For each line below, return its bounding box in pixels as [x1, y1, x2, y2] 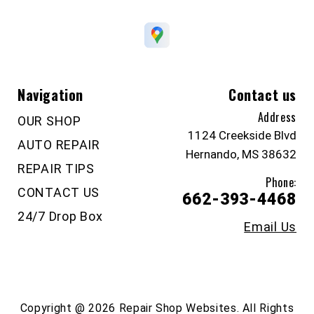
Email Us [244, 219, 296, 234]
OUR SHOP [18, 113, 81, 128]
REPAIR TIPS [18, 161, 95, 176]
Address [257, 108, 296, 125]
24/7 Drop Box [18, 208, 103, 224]
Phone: [266, 173, 296, 191]
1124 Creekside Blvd [188, 128, 296, 142]
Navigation [18, 83, 83, 105]
